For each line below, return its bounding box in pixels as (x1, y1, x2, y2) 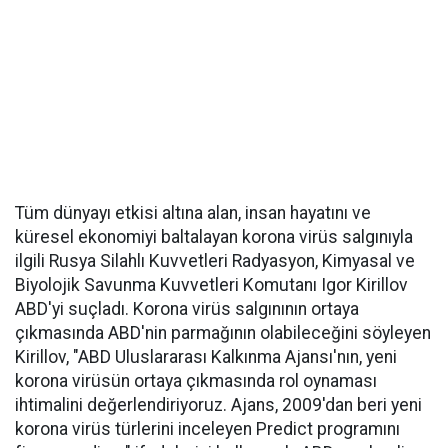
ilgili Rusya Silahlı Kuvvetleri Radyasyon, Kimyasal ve (15, 251, 415, 271)
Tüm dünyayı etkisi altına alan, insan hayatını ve (15, 203, 371, 223)
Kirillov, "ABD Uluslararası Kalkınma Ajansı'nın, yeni (15, 347, 397, 367)
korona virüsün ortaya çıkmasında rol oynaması (15, 371, 377, 391)
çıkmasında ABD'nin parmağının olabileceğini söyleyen (15, 323, 431, 343)
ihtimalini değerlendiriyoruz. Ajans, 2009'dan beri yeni (15, 395, 422, 415)
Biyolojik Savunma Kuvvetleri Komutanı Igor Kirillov (15, 275, 408, 295)
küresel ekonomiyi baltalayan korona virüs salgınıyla (15, 227, 413, 247)
